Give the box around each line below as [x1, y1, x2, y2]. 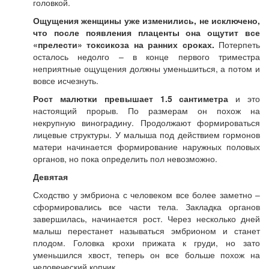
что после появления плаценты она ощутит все [33, 26, 260, 38]
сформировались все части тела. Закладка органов [33, 201, 260, 213]
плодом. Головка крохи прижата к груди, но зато [33, 237, 260, 249]
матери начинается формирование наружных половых [33, 141, 260, 153]
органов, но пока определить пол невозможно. [33, 153, 217, 165]
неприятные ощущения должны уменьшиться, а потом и [33, 62, 260, 74]
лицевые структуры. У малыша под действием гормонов [33, 128, 260, 141]
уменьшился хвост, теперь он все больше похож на [33, 249, 260, 261]
